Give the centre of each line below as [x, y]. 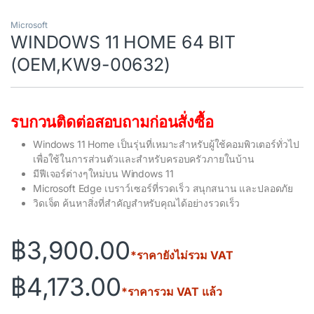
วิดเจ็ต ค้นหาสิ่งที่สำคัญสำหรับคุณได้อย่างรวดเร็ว [137, 203]
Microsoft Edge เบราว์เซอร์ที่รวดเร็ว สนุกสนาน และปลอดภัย [163, 189]
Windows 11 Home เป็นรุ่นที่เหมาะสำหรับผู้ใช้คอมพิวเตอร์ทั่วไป [166, 144]
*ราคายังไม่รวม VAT [182, 255]
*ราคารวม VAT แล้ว [171, 292]
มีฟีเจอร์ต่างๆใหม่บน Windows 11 [103, 174]
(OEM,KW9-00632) [90, 65]
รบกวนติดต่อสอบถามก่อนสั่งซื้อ [112, 122]
